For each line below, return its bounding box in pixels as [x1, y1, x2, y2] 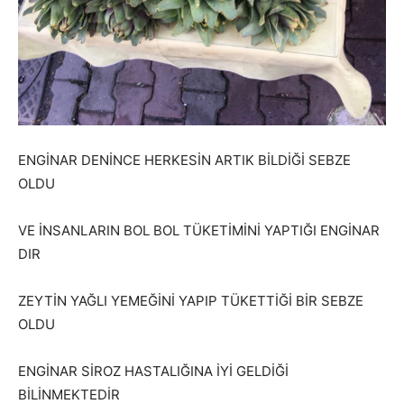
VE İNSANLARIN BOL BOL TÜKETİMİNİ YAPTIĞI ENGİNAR [18, 222, 380, 239]
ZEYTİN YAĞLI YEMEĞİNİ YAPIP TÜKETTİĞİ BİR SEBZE [18, 292, 363, 309]
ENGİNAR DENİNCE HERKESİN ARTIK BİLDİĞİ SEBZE [18, 151, 351, 169]
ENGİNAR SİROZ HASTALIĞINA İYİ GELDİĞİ [18, 363, 289, 380]
